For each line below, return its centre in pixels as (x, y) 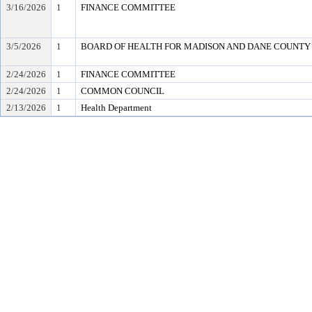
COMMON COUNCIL (123, 91)
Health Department (116, 108)
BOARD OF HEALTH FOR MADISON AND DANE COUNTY (196, 46)
